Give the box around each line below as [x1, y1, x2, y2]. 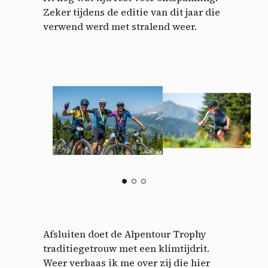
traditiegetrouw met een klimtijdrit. [43, 241, 209, 255]
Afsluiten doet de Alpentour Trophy [43, 227, 206, 240]
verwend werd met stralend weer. [43, 19, 197, 33]
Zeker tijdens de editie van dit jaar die [43, 5, 220, 19]
